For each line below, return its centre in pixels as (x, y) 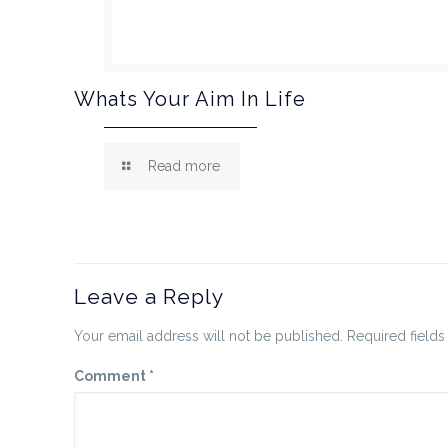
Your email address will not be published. (209, 336)
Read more (183, 166)
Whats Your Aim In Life (190, 99)
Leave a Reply (149, 296)
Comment (112, 376)
